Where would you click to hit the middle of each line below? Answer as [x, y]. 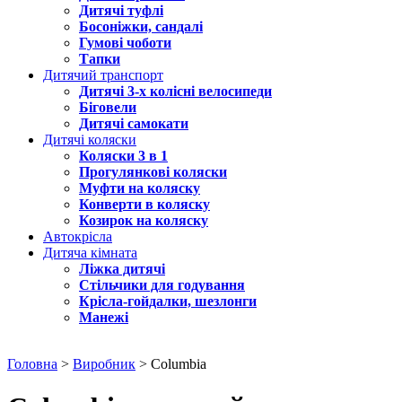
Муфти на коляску [140, 188]
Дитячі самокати [134, 123]
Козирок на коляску [144, 220]
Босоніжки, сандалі [141, 26]
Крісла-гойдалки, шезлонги [168, 301]
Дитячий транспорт [103, 75]
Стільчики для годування [162, 285]
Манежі [104, 317]
